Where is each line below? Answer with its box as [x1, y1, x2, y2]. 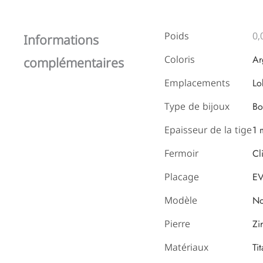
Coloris [164, 50, 195, 69]
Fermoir [164, 144, 199, 163]
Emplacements [164, 73, 231, 92]
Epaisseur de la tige [164, 120, 252, 139]
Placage [164, 167, 200, 186]
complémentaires [23, 51, 124, 75]
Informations [23, 28, 99, 52]
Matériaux [164, 238, 209, 257]
